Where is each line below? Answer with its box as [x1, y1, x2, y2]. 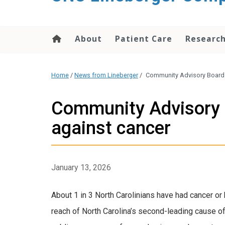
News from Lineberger [74, 71, 138, 79]
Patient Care [115, 33, 172, 44]
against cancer [51, 117, 171, 139]
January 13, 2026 [51, 163, 111, 173]
